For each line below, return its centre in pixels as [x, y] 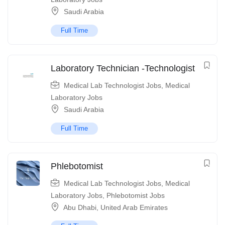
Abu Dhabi [80, 208]
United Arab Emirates [134, 208]
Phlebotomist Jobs [136, 196]
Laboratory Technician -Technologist [123, 69]
